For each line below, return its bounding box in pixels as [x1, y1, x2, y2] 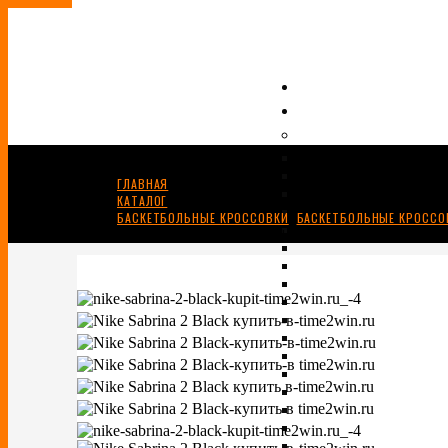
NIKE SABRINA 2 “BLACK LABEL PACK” [117, 226, 327, 243]
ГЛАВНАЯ [117, 175, 169, 192]
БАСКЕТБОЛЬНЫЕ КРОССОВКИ [117, 209, 289, 226]
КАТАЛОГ [117, 192, 168, 209]
